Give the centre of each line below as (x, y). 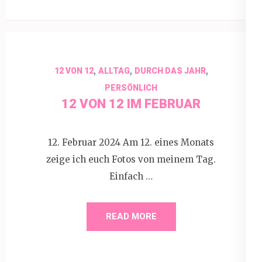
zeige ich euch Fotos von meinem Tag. (131, 159)
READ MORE (131, 216)
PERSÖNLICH (131, 88)
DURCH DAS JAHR (170, 71)
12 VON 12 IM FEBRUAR (131, 104)
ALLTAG (114, 71)
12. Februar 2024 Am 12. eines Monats (131, 142)
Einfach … (131, 176)
